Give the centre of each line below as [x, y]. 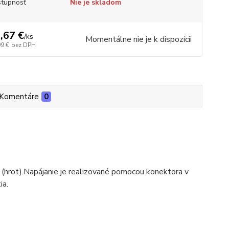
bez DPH [23, 45]
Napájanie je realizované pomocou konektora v [106, 172]
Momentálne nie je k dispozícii [138, 39]
